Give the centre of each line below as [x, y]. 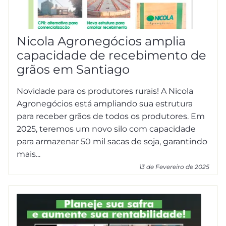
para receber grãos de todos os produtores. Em [111, 116]
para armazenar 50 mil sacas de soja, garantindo [112, 141]
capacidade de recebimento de [111, 55]
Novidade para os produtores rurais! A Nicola [105, 91]
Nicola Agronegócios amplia [101, 41]
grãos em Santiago [73, 69]
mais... [29, 154]
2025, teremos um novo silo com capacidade [106, 129]
